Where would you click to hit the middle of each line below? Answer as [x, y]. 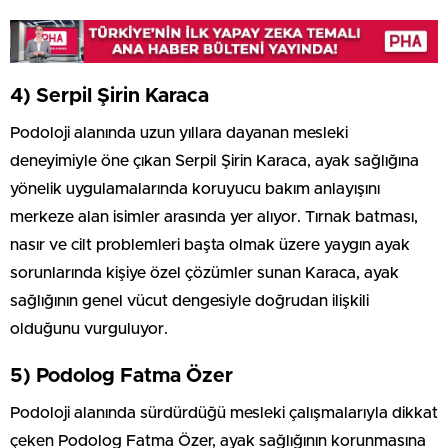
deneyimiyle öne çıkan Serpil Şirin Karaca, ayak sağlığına [214, 160]
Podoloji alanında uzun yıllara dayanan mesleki [179, 132]
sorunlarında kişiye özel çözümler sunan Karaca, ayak [204, 272]
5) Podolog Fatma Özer [121, 375]
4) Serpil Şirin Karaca [109, 95]
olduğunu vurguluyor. [89, 328]
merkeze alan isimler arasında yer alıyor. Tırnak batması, [214, 216]
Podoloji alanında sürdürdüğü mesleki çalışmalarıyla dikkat [224, 412]
